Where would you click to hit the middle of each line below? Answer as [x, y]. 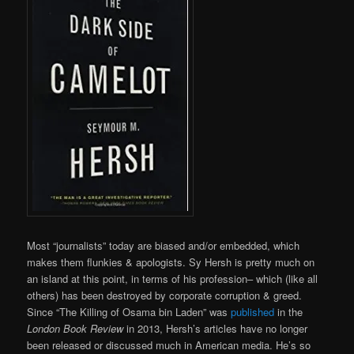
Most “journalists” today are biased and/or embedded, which [164, 246]
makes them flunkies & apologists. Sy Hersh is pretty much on [171, 262]
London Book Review [75, 329]
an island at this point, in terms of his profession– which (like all [173, 279]
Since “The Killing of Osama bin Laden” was [129, 312]
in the [289, 312]
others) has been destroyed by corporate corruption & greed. [165, 296]
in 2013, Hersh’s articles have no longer [216, 329]
